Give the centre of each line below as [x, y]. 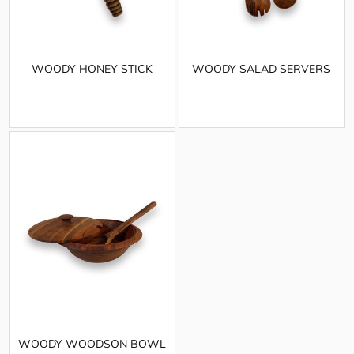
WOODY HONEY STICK [92, 68]
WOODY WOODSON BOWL [92, 344]
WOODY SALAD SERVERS [262, 68]
